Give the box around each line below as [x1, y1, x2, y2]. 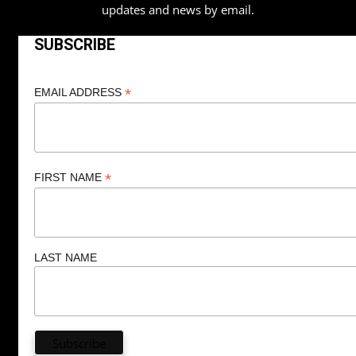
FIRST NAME [33, 171, 105, 184]
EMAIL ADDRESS [33, 86, 125, 99]
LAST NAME [33, 250, 97, 264]
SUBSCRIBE [33, 33, 115, 57]
